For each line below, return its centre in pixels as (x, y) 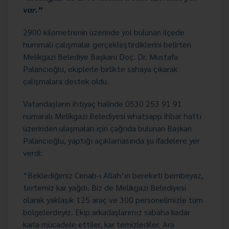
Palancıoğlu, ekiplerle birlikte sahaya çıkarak (100, 69)
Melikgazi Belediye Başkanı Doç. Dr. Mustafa (100, 56)
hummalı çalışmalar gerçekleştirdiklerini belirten (107, 44)
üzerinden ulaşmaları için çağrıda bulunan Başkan (107, 128)
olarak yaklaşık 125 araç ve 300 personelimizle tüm (113, 200)
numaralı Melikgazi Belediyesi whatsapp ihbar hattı (112, 116)
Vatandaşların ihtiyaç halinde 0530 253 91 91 (102, 104)
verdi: (33, 153)
